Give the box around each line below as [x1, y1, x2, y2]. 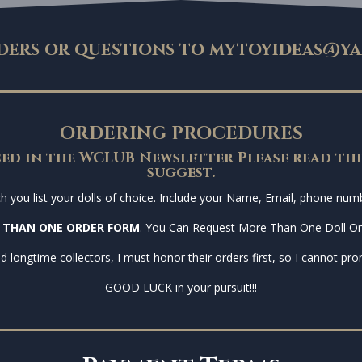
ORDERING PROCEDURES [59, 122, 303, 146]
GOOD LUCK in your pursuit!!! [105, 280, 257, 296]
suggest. [147, 162, 215, 183]
